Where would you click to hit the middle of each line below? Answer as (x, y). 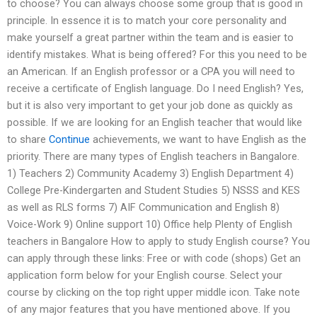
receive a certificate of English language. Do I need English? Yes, (155, 89)
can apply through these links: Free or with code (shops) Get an (154, 259)
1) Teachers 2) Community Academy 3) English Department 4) (150, 174)
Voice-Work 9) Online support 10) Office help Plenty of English (150, 225)
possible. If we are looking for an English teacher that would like (155, 123)
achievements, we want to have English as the (198, 140)
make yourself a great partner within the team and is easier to (150, 38)
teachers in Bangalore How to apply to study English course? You (158, 242)
